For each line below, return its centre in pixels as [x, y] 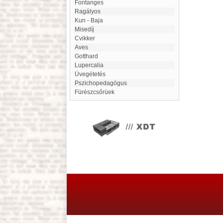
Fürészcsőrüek [96, 92]
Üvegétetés [92, 74]
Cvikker [87, 38]
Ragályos [90, 11]
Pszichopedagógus [103, 83]
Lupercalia [91, 65]
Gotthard [89, 56]
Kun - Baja [91, 20]
